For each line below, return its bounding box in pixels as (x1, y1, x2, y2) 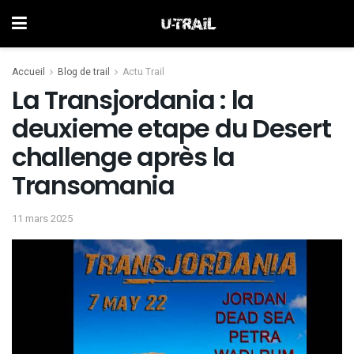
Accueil (12, 65, 45, 79)
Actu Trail (122, 65, 164, 79)
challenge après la (12, 139, 235, 175)
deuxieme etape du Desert (12, 111, 331, 146)
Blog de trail (58, 65, 110, 79)
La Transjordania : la (12, 82, 254, 118)
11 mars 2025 (12, 210, 73, 226)
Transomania (12, 168, 175, 203)
